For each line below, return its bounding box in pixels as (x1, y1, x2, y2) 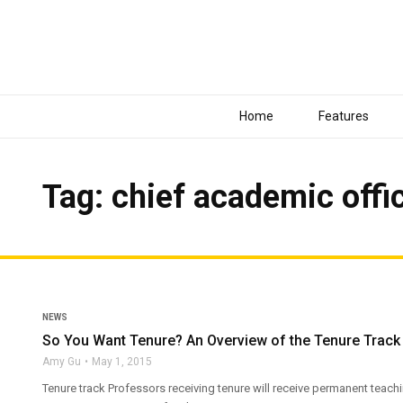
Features (318, 109, 369, 123)
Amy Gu (42, 355, 81, 368)
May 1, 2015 (92, 355, 152, 368)
